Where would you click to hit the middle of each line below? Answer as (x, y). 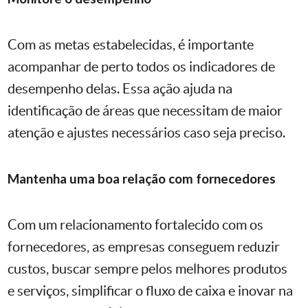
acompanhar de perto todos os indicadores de (141, 67)
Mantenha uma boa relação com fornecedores (142, 179)
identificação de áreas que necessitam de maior (145, 111)
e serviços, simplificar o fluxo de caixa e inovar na (150, 291)
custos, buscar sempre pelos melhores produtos (147, 269)
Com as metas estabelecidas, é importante (131, 45)
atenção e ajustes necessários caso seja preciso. (146, 133)
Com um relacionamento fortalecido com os (135, 225)
